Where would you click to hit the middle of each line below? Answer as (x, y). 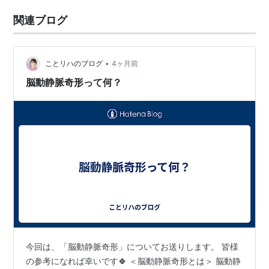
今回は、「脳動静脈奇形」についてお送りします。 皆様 (132, 246)
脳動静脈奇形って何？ (74, 82)
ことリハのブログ (74, 64)
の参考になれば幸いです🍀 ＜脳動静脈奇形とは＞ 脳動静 (134, 261)
